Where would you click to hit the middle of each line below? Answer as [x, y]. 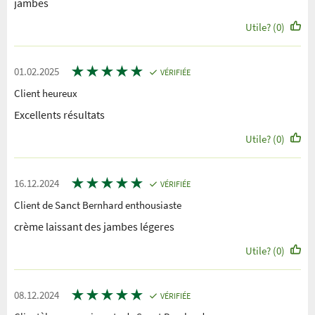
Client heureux [46, 93]
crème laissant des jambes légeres [94, 226]
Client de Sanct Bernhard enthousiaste [98, 205]
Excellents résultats [59, 114]
